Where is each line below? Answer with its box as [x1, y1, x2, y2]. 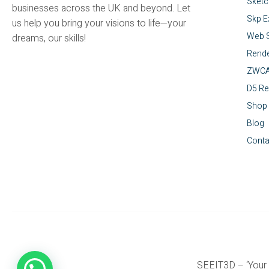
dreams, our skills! [12, 31, 86, 46]
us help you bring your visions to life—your [12, 16, 186, 31]
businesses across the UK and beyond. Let [12, 1, 190, 16]
